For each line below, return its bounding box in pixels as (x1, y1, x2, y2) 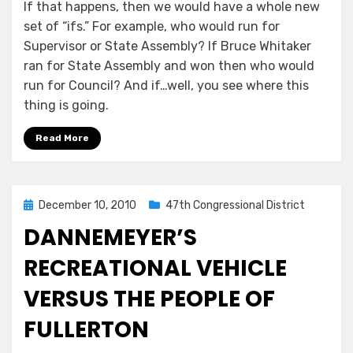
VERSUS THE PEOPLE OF (24, 284, 275, 315)
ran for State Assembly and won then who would (24, 58, 314, 74)
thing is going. (24, 98, 109, 113)
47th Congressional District (165, 199, 305, 213)
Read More (35, 132, 89, 144)
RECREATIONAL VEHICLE (24, 253, 287, 284)
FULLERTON (24, 314, 149, 346)
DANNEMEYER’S (24, 222, 197, 254)
